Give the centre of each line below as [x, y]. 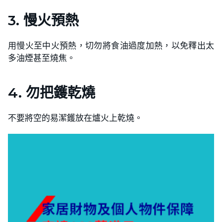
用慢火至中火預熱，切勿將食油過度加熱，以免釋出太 [111, 45]
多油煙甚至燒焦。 [42, 57]
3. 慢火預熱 [43, 20]
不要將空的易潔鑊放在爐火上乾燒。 [75, 117]
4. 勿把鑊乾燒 [52, 92]
